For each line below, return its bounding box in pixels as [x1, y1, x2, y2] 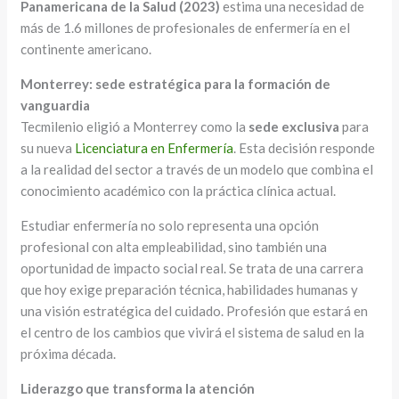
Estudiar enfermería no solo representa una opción [20, 217, 320, 234]
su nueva [20, 140, 76, 157]
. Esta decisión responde [233, 140, 376, 157]
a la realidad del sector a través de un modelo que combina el [20, 161, 374, 178]
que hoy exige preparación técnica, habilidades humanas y [20, 281, 359, 298]
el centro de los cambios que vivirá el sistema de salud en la [20, 324, 365, 341]
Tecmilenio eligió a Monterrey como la [20, 118, 249, 135]
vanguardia [20, 97, 91, 114]
